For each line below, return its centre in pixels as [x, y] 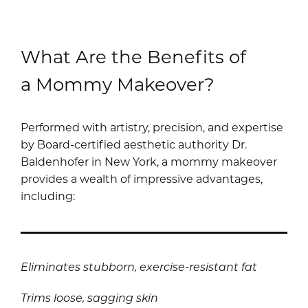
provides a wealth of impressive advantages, [142, 179]
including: [48, 196]
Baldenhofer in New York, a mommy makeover [149, 162]
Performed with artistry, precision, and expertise [152, 127]
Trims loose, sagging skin [89, 298]
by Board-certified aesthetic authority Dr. [134, 144]
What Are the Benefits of [133, 57]
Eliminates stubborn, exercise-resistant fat [139, 267]
